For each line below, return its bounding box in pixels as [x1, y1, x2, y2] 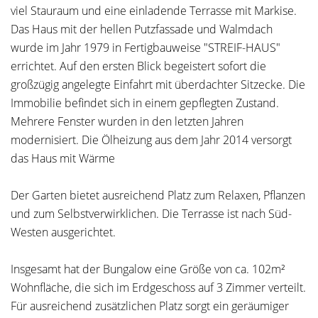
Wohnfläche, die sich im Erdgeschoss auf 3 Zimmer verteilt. [11, 280, 306, 295]
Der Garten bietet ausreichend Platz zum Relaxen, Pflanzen [11, 187, 305, 203]
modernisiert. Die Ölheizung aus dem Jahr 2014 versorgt [11, 132, 292, 148]
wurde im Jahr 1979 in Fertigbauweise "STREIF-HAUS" [11, 40, 280, 55]
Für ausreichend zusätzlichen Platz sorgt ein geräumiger [11, 298, 289, 314]
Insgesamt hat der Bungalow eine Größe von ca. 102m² [11, 261, 285, 277]
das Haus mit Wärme [11, 150, 115, 166]
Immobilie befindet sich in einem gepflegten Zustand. [11, 95, 279, 111]
